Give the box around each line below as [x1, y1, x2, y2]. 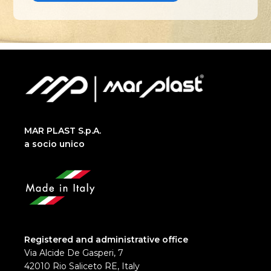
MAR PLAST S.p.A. [24, 125, 101, 137]
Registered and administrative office [24, 234, 188, 246]
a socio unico [24, 139, 85, 150]
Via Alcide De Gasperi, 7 [24, 247, 123, 259]
